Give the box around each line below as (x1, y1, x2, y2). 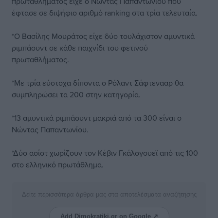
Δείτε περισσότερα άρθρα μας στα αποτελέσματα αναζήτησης (21, 191, 197, 198)
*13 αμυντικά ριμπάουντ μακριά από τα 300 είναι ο (12, 112, 182, 123)
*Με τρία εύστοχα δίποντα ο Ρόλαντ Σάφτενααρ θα (12, 77, 183, 88)
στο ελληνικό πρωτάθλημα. (12, 159, 104, 170)
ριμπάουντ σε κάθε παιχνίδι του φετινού (12, 42, 148, 53)
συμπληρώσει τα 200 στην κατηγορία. (12, 89, 141, 100)
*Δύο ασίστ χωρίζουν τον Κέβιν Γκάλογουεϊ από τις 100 (12, 147, 198, 158)
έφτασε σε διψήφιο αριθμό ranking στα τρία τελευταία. (12, 7, 198, 18)
